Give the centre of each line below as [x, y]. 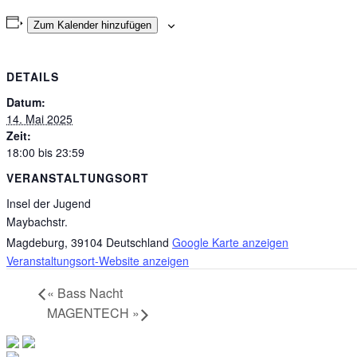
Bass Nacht [88, 292]
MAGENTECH [90, 313]
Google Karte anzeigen [230, 242]
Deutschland [137, 242]
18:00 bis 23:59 [45, 153]
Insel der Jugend [49, 203]
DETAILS [33, 76]
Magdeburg [35, 242]
